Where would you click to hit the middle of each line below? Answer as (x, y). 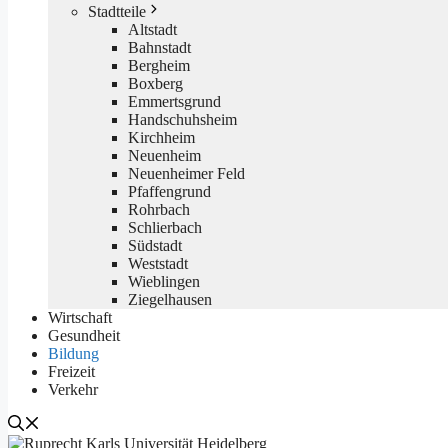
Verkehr (73, 389)
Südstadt (155, 245)
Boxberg (155, 83)
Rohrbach (159, 209)
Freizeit (71, 371)
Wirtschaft (80, 317)
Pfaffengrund (169, 191)
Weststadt (158, 263)
